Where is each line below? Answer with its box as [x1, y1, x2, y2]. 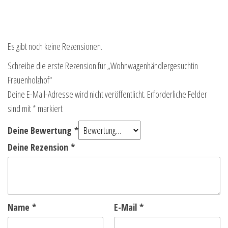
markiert [36, 102, 63, 115]
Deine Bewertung [8, 124, 74, 137]
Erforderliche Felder [147, 88, 207, 101]
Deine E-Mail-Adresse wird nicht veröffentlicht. [8, 88, 146, 101]
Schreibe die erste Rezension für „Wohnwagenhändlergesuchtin [8, 60, 198, 72]
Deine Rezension [8, 141, 71, 154]
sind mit [8, 102, 33, 115]
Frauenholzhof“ [8, 74, 52, 87]
